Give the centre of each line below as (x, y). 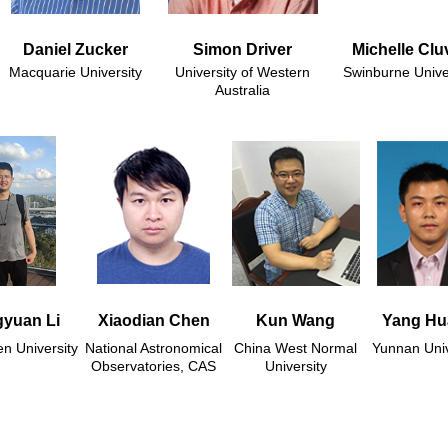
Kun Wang (295, 321)
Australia (242, 90)
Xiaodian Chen (153, 321)
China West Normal (295, 348)
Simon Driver (242, 50)
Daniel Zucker (75, 50)
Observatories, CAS (153, 366)
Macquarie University (75, 72)
